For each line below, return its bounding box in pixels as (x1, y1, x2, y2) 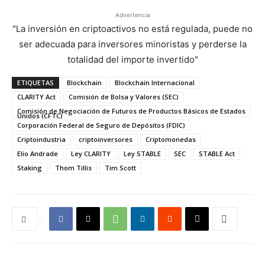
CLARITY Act (17, 92, 56, 101)
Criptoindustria (17, 135, 66, 144)
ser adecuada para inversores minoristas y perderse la (18, 38, 247, 50)
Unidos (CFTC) (17, 111, 63, 120)
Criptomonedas (146, 135, 196, 144)
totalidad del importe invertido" (67, 54, 198, 65)
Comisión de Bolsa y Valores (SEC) (69, 92, 179, 101)
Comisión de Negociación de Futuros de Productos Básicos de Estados (17, 106, 245, 115)
